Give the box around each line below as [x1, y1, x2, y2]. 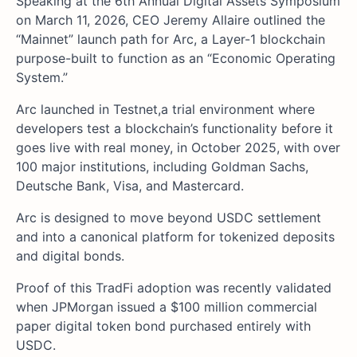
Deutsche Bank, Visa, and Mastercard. [16, 178, 244, 194]
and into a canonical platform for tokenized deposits [16, 229, 335, 245]
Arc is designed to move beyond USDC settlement [16, 210, 321, 226]
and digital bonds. [16, 248, 124, 265]
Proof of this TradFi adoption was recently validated [16, 280, 331, 296]
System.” [16, 69, 72, 86]
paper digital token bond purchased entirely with [16, 318, 311, 335]
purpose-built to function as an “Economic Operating [16, 50, 335, 67]
